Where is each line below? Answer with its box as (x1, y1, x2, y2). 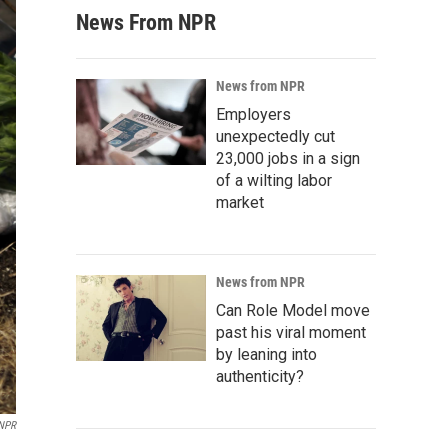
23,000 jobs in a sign (216, 149, 360, 168)
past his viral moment (216, 323, 366, 342)
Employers (216, 105, 291, 124)
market (216, 193, 264, 212)
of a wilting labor (216, 171, 332, 190)
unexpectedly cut (216, 127, 335, 146)
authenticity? (216, 367, 304, 386)
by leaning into (216, 345, 317, 364)
